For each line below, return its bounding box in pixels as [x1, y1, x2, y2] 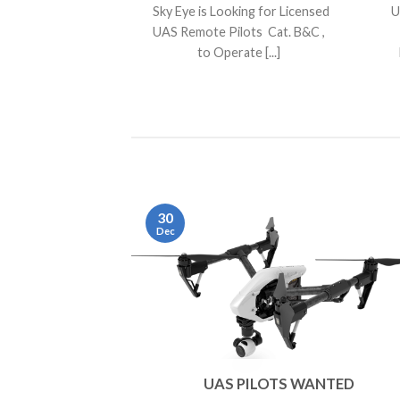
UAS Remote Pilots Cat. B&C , [152, 23, 325, 39]
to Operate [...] [196, 44, 280, 60]
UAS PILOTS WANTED [203, 375, 354, 394]
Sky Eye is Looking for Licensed [147, 3, 329, 19]
